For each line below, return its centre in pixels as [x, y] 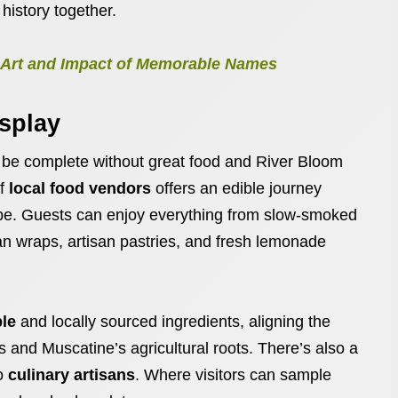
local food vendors [80, 188]
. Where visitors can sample [233, 375]
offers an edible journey [236, 188]
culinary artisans [72, 375]
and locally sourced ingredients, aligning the [173, 322]
